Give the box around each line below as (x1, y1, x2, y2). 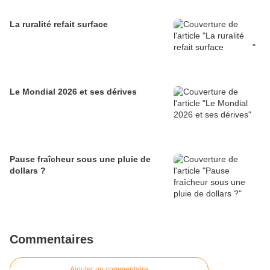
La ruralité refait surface (110, 19, 137, 30)
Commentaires (10, 233, 93, 246)
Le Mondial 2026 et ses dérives (10, 87, 137, 97)
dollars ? (10, 166, 46, 176)
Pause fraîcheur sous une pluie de (10, 154, 151, 165)
